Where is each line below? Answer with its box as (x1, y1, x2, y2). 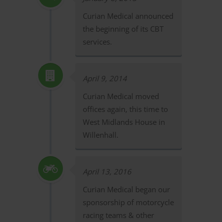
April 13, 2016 (82, 166, 131, 176)
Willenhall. (82, 130, 118, 140)
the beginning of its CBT (82, 24, 164, 34)
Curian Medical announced (82, 11, 173, 21)
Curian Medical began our (82, 184, 170, 194)
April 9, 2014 (82, 73, 127, 83)
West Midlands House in (82, 117, 165, 127)
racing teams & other (82, 210, 154, 220)
